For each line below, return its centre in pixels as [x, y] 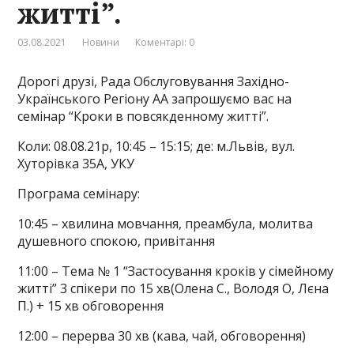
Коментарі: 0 [165, 43]
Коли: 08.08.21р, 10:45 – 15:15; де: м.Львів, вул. [156, 147]
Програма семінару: [79, 194]
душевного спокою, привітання [117, 241]
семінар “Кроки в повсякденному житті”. [143, 117]
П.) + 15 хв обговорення [91, 306]
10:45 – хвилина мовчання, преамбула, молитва [166, 224]
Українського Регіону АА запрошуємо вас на [155, 99]
